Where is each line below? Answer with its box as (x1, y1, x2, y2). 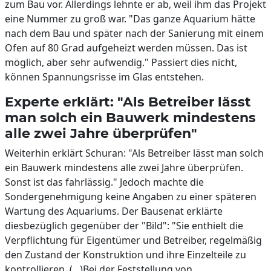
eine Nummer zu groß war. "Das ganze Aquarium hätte (5, 12, 255, 25)
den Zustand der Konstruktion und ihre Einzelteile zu (5, 248, 246, 261)
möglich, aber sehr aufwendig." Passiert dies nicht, (5, 56, 237, 69)
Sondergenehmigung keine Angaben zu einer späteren (5, 190, 256, 203)
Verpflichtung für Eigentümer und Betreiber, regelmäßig (5, 233, 262, 247)
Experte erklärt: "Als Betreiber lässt (5, 94, 251, 109)
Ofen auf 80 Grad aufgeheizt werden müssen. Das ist (5, 41, 247, 54)
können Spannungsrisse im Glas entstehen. (5, 70, 204, 83)
